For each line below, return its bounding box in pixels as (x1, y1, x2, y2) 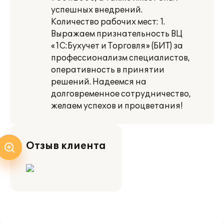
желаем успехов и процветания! (51, 101, 182, 111)
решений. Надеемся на (51, 77, 146, 87)
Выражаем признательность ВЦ (51, 29, 182, 39)
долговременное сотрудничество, (51, 89, 191, 99)
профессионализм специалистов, (51, 53, 190, 63)
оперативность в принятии (51, 65, 164, 75)
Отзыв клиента (26, 140, 106, 152)
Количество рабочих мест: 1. (51, 17, 165, 27)
